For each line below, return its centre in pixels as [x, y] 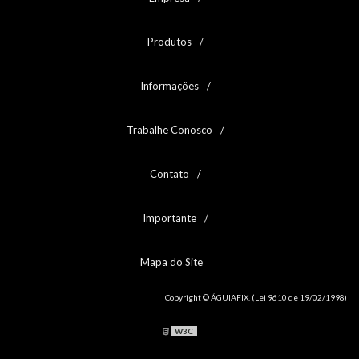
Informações [169, 86]
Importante [169, 218]
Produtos [169, 42]
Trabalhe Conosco [169, 130]
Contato [169, 174]
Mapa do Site [171, 262]
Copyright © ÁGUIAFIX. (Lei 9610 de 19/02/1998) [256, 298]
